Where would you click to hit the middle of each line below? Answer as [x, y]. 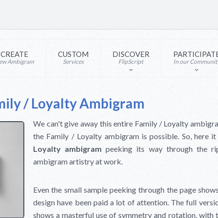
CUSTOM [73, 54]
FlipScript [131, 62]
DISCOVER [131, 54]
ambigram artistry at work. [78, 161]
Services [73, 62]
